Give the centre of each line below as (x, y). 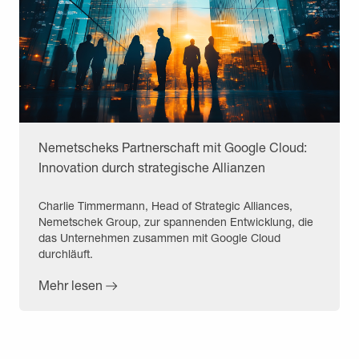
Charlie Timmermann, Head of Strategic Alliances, (165, 205)
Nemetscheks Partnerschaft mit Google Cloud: (173, 147)
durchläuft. (66, 253)
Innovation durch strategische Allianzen (152, 167)
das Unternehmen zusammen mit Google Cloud (159, 237)
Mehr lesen (71, 284)
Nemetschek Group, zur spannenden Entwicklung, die (176, 221)
